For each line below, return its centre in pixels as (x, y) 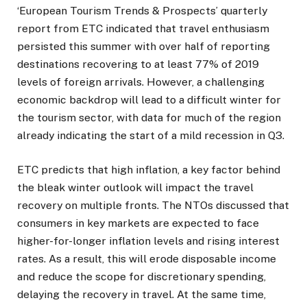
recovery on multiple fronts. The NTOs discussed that (153, 205)
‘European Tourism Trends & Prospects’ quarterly (142, 10)
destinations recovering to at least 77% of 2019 (138, 64)
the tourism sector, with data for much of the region (149, 117)
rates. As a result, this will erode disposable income (147, 258)
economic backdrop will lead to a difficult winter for (149, 99)
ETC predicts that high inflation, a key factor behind (149, 169)
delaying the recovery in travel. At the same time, (142, 294)
